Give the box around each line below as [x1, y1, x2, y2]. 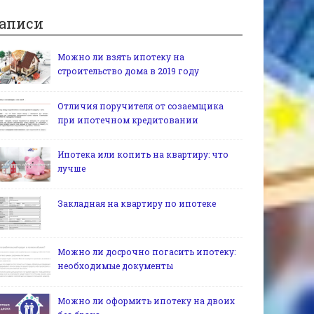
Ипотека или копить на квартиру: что [57, 149, 228, 161]
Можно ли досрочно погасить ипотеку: [57, 246, 235, 258]
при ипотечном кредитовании [57, 114, 198, 125]
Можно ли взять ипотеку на [57, 51, 184, 62]
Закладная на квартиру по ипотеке [57, 197, 216, 209]
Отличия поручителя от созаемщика [57, 100, 224, 111]
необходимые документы [57, 260, 173, 272]
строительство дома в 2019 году [57, 65, 199, 76]
